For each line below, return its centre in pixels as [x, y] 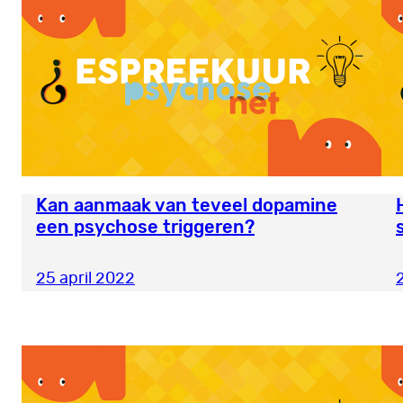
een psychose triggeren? [145, 227]
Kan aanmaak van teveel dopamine [187, 206]
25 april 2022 [85, 279]
